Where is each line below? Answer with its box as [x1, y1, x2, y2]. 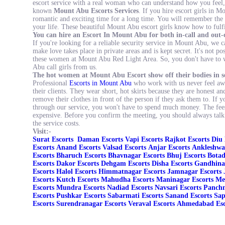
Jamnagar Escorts [167, 168, 223, 175]
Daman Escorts [77, 136, 125, 143]
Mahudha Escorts [101, 176, 156, 183]
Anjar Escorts [148, 144, 192, 151]
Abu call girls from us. [33, 63, 97, 71]
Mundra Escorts [56, 184, 107, 191]
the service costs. [33, 120, 80, 127]
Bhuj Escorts [167, 152, 207, 159]
